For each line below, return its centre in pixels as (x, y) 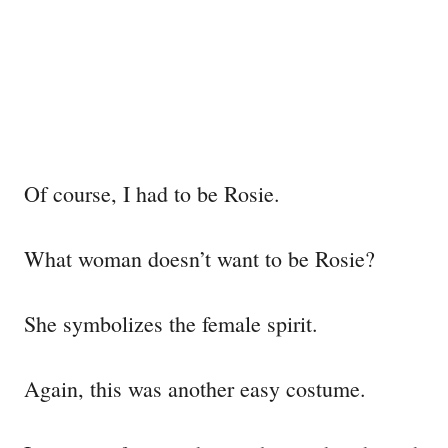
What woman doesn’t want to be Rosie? (199, 258)
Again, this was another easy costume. (195, 388)
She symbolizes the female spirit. (174, 323)
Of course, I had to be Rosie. (152, 193)
